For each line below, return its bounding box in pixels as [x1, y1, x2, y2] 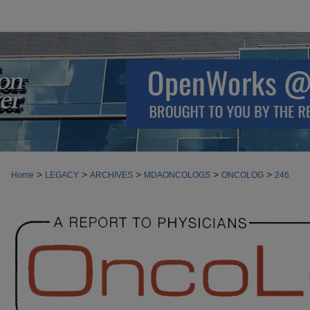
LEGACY [45, 170, 79, 180]
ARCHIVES [90, 170, 133, 180]
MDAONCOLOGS [144, 170, 210, 180]
